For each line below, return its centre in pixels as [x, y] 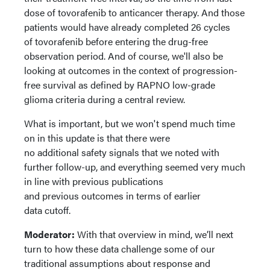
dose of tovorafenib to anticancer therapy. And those [134, 12]
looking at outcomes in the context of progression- [131, 70]
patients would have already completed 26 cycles [127, 27]
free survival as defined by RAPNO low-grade [120, 85]
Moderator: [49, 234]
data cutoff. [49, 210]
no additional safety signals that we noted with [122, 152]
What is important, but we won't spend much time [130, 123]
